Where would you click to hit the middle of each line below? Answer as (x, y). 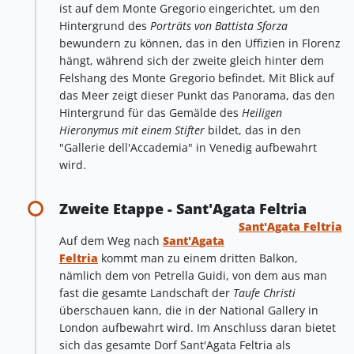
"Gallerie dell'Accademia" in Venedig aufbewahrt (188, 147)
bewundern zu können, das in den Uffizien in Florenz (200, 43)
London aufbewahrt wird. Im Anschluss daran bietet (198, 328)
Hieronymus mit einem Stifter (134, 130)
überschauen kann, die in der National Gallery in (189, 311)
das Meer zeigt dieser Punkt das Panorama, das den (197, 95)
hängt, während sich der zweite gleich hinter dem (192, 60)
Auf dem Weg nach (111, 241)
